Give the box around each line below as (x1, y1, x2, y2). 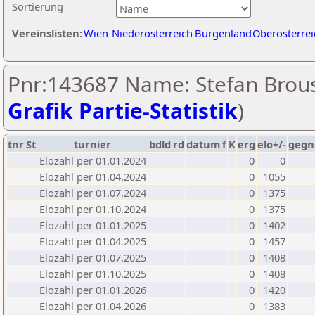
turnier (74, 137, 111, 151)
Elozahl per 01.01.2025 (39, 218, 146, 232)
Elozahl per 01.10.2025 (39, 266, 146, 281)
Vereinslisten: (12, 26, 82, 40)
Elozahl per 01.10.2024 (39, 202, 146, 216)
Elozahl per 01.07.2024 (39, 186, 146, 200)
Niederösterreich (112, 26, 193, 40)
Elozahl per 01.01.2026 (39, 283, 146, 297)
